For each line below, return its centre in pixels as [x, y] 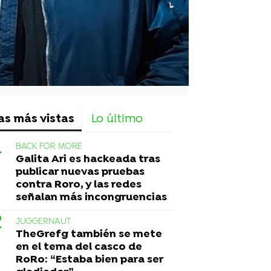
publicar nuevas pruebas [80, 172]
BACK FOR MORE [49, 146]
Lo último [117, 119]
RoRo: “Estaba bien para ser [90, 260]
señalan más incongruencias [91, 197]
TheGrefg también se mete [89, 234]
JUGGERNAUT [43, 221]
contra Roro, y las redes [79, 184]
